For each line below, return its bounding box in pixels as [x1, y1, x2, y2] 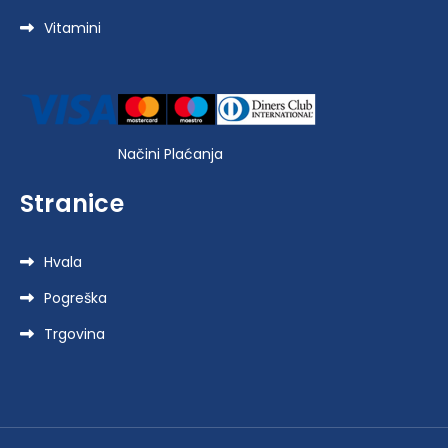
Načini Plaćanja [117, 143, 223, 164]
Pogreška [44, 287, 107, 308]
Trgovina [44, 323, 105, 344]
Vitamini [44, 18, 101, 39]
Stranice [20, 186, 124, 220]
